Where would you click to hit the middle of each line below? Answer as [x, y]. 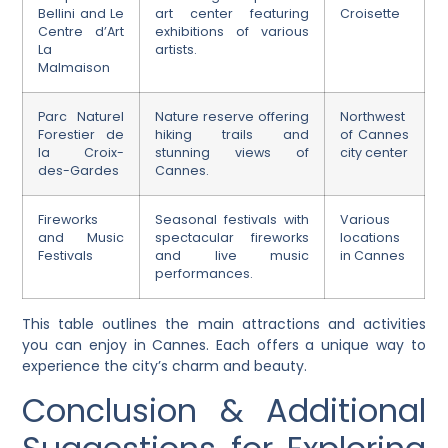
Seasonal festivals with [232, 220]
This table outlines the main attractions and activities [224, 324]
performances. [204, 274]
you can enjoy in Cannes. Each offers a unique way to [224, 345]
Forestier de [81, 135]
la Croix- [81, 153]
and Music [81, 238]
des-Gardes [79, 171]
